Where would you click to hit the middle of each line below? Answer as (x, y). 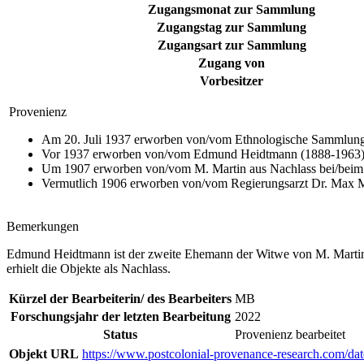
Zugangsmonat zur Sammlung (232, 10)
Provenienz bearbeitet (290, 335)
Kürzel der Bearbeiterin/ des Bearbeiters (120, 299)
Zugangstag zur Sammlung (232, 28)
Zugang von (232, 63)
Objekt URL (44, 354)
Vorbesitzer (232, 81)
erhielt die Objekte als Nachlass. (89, 269)
